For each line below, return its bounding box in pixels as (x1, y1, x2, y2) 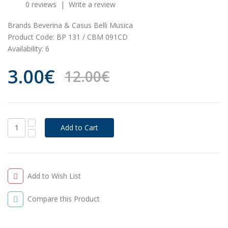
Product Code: (8, 32, 54, 42)
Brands (8, 20, 31, 30)
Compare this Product (27, 194, 100, 204)
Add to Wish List (27, 170, 81, 181)
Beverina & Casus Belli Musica (33, 20, 133, 30)
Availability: (8, 43, 43, 53)
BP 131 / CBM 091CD (54, 32, 128, 42)
